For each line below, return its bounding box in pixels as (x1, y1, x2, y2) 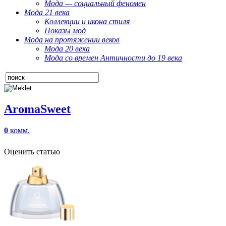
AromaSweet (4, 102, 71, 116)
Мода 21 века (24, 8, 70, 17)
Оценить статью (4, 147, 60, 156)
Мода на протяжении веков (24, 35, 120, 44)
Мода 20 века (44, 44, 90, 53)
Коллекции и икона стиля (44, 17, 130, 26)
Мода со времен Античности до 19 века (44, 53, 182, 62)
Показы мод (44, 26, 86, 35)
